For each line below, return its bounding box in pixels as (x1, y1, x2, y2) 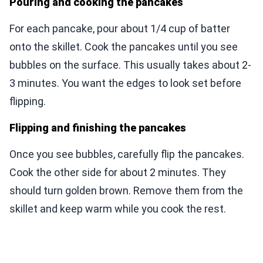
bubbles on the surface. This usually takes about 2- (9, 59, 251, 72)
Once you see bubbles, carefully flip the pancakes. (9, 148, 244, 161)
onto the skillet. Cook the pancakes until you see (9, 41, 238, 53)
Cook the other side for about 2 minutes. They (9, 166, 226, 179)
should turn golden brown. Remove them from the (9, 184, 243, 197)
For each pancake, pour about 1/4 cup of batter (9, 22, 230, 35)
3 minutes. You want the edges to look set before (9, 77, 241, 90)
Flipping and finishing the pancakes (9, 122, 186, 134)
